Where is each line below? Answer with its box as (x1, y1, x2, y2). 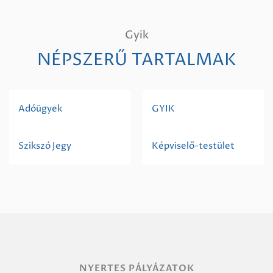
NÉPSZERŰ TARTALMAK (37, 48, 236, 72)
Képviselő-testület (152, 139, 235, 152)
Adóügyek (18, 102, 62, 115)
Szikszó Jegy (18, 139, 71, 152)
